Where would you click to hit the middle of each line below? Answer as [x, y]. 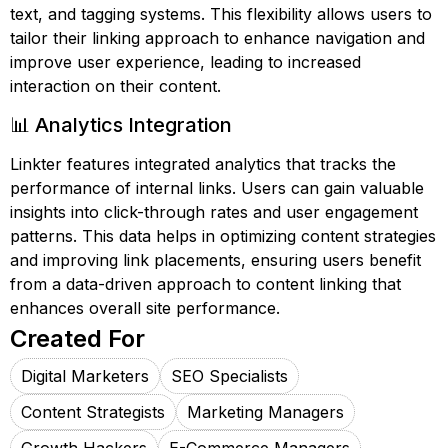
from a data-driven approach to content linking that [205, 284]
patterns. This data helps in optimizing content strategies [223, 236]
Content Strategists [93, 412]
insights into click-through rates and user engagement [214, 212]
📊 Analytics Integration [121, 125]
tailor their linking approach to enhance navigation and [217, 38]
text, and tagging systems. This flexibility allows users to [221, 14]
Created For [77, 338]
